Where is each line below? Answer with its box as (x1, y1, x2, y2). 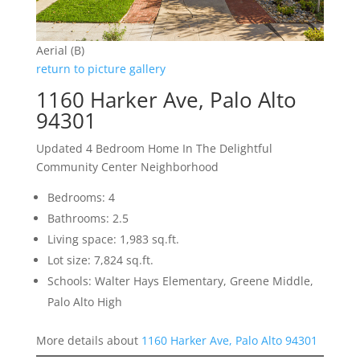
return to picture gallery (35, 60, 166, 76)
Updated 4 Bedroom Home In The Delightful (35, 140, 272, 156)
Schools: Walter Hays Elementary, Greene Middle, (47, 272, 313, 288)
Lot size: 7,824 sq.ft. (47, 252, 153, 268)
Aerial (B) (35, 42, 84, 58)
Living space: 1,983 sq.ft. (47, 231, 179, 247)
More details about (35, 332, 141, 348)
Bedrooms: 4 (47, 189, 115, 205)
